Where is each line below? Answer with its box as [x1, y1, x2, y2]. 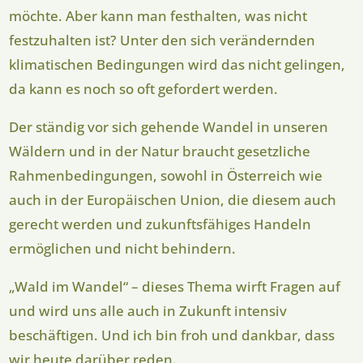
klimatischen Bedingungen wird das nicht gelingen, [9, 55, 346, 75]
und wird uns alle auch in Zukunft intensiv [9, 301, 288, 321]
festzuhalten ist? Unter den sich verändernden [9, 31, 316, 50]
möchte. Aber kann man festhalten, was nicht [9, 6, 308, 26]
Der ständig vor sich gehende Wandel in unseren [9, 117, 329, 137]
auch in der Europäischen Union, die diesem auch [9, 190, 337, 210]
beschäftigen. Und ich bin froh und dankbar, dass [9, 326, 335, 345]
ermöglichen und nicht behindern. [9, 239, 237, 258]
